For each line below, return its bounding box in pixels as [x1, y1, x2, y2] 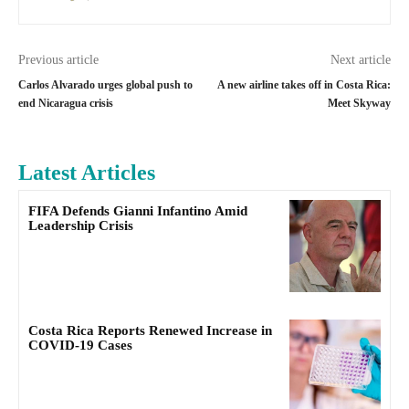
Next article [330, 53, 391, 68]
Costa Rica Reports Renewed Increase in [28, 322, 272, 338]
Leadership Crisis [28, 218, 133, 234]
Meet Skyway [327, 97, 391, 110]
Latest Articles [18, 161, 155, 185]
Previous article [18, 53, 99, 68]
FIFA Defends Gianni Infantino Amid [28, 204, 247, 219]
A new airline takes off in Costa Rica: [216, 79, 391, 92]
